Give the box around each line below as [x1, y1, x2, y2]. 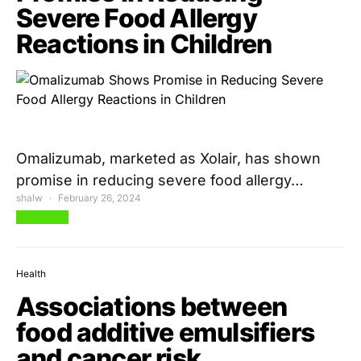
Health [16, 267, 46, 280]
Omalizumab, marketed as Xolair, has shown [16, 149, 321, 167]
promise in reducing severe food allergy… [16, 171, 304, 189]
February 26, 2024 [58, 191, 141, 204]
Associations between [16, 290, 287, 322]
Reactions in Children [16, 27, 272, 60]
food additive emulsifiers [16, 316, 315, 348]
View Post [16, 210, 68, 224]
